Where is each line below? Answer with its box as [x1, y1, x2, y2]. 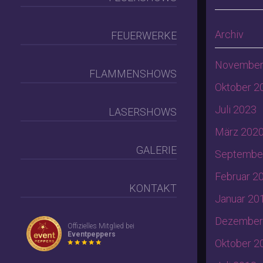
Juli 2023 [215, 103, 257, 116]
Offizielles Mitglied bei [68, 221, 134, 230]
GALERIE [136, 144, 177, 157]
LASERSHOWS [109, 106, 177, 119]
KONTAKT [129, 182, 177, 195]
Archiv [215, 28, 244, 41]
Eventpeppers [68, 230, 116, 238]
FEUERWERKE [111, 29, 177, 42]
